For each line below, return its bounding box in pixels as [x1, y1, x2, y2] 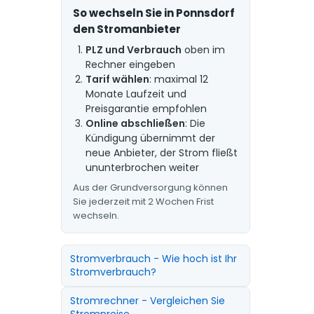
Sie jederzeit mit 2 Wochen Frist [72, 195, 214, 208]
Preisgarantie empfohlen [85, 102, 207, 116]
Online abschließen [85, 116, 185, 130]
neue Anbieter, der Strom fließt [85, 146, 238, 160]
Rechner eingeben [85, 57, 175, 71]
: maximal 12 [149, 72, 208, 86]
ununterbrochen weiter [85, 161, 199, 175]
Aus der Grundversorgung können [72, 181, 228, 194]
